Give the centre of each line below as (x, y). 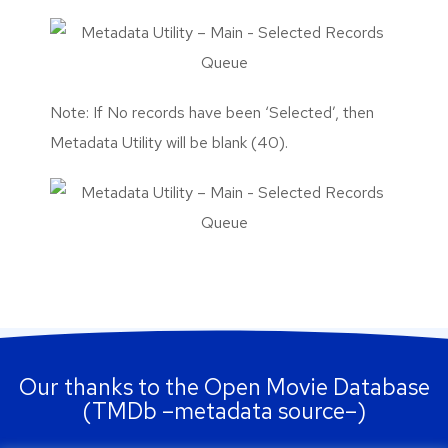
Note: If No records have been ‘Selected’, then (212, 112)
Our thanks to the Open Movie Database (224, 387)
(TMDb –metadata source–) (224, 411)
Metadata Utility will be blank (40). (169, 142)
